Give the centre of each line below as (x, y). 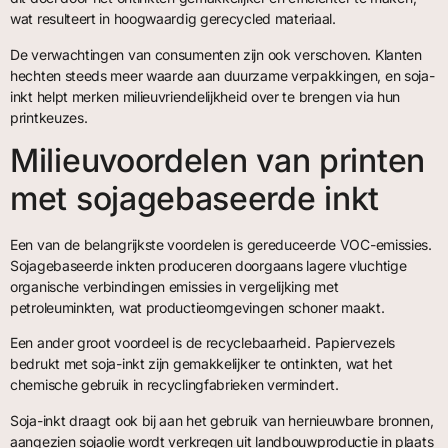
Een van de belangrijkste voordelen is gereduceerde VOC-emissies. (221, 245)
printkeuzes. (49, 117)
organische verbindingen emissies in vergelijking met (174, 287)
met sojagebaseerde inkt (195, 199)
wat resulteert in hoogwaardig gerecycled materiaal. (173, 19)
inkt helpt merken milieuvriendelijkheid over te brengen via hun (205, 96)
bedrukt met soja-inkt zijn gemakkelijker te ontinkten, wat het (201, 364)
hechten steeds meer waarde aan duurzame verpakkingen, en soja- (222, 75)
